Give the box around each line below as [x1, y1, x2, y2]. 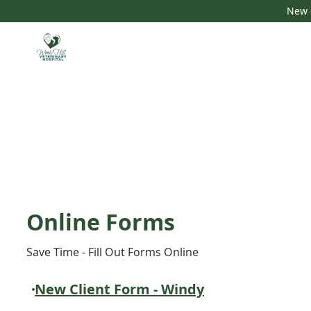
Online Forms [26, 206, 175, 237]
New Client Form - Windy [35, 279, 204, 299]
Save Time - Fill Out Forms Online [26, 244, 199, 260]
